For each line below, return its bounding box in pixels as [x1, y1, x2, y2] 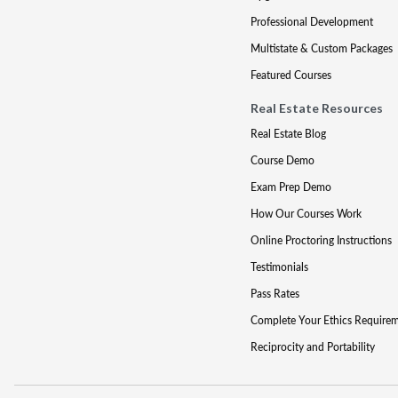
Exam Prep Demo [250, 179, 331, 195]
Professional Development [250, 14, 373, 29]
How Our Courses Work [250, 206, 362, 221]
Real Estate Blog [250, 126, 326, 141]
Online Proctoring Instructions [250, 233, 392, 248]
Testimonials [250, 259, 308, 275]
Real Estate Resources [250, 100, 383, 115]
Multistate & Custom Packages [250, 41, 393, 56]
